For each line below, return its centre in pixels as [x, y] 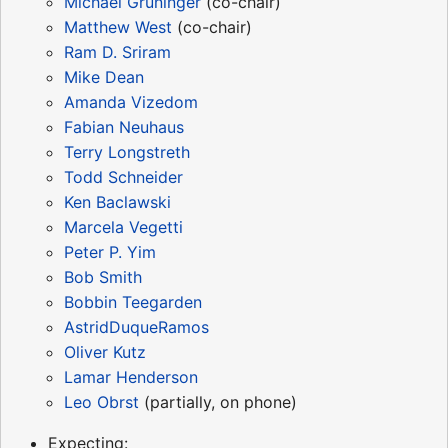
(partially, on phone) [218, 401]
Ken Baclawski [117, 201]
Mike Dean [104, 76]
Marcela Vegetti [123, 226]
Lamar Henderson [131, 376]
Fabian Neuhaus [124, 126]
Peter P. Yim [110, 251]
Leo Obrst [101, 401]
